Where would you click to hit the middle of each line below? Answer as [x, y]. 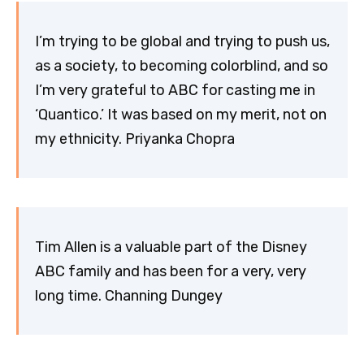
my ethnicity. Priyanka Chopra [135, 139]
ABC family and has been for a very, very [171, 271]
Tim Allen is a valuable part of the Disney [171, 247]
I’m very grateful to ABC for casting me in [175, 90]
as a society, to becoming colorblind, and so [182, 65]
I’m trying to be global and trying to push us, [182, 41]
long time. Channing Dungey [129, 295]
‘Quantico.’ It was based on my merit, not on [181, 114]
